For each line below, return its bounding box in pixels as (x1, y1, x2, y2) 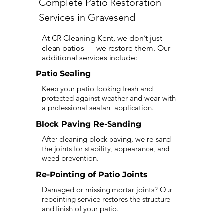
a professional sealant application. (42, 103, 154, 112)
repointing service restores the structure (42, 194, 170, 204)
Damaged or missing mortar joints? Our (42, 185, 172, 194)
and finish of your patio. (42, 204, 119, 213)
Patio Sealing (36, 69, 91, 78)
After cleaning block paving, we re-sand (42, 134, 171, 144)
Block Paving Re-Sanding (36, 119, 141, 129)
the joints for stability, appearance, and (42, 144, 169, 153)
